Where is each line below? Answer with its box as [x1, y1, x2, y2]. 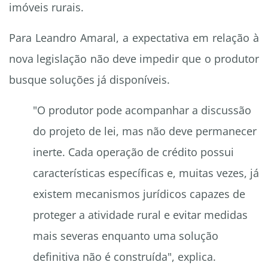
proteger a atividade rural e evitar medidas [33, 208, 248, 223]
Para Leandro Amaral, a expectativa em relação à [9, 31, 259, 45]
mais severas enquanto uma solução [33, 229, 218, 243]
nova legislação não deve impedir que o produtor [9, 51, 259, 66]
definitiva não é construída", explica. [33, 249, 216, 264]
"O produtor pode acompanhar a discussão [33, 103, 251, 118]
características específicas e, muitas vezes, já [33, 166, 259, 181]
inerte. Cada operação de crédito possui [33, 145, 234, 160]
